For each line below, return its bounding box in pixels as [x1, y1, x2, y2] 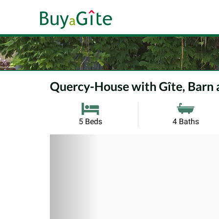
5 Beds [78, 116, 102, 126]
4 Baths [173, 116, 199, 126]
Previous [55, 135, 111, 153]
